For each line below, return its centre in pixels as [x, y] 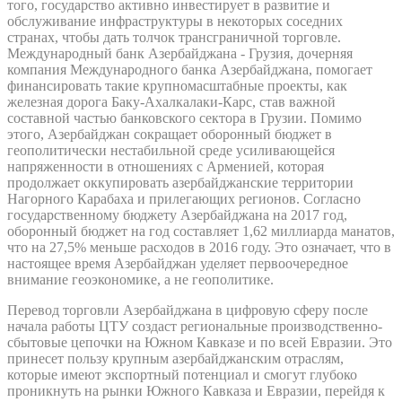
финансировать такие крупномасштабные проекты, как [177, 85]
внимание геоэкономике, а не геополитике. [140, 279]
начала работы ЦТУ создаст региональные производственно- [195, 326]
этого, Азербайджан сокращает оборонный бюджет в [170, 134]
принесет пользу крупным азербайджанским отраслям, [175, 358]
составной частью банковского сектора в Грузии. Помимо [184, 118]
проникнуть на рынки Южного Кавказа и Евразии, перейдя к [196, 390]
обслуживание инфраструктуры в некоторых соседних [175, 21]
